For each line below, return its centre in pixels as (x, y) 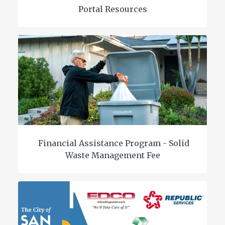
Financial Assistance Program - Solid (113, 143)
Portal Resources (113, 9)
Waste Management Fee (113, 155)
